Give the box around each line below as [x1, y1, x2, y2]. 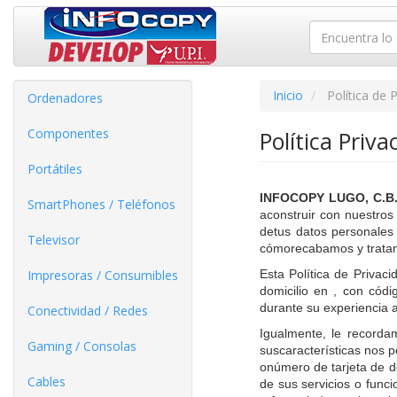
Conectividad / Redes [27, 302, 148, 319]
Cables [27, 373, 66, 390]
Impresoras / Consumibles [27, 267, 178, 284]
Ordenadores [27, 90, 103, 106]
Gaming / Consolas [27, 338, 136, 354]
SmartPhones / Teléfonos [27, 196, 175, 213]
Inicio [272, 87, 303, 104]
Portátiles [27, 160, 82, 177]
